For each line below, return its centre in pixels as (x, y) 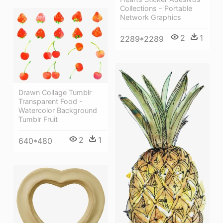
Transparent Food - (51, 102)
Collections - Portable (156, 8)
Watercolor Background (58, 111)
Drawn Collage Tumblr (55, 93)
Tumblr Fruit (38, 119)
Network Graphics (151, 17)
